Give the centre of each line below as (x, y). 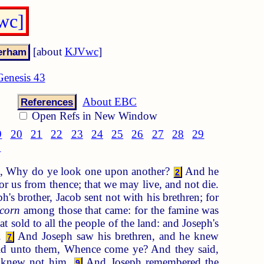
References (47, 102)
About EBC (110, 101)
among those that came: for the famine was (120, 210)
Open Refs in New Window (93, 115)
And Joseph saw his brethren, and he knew (117, 236)
